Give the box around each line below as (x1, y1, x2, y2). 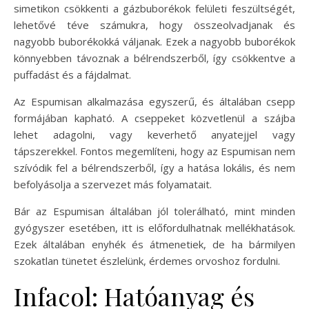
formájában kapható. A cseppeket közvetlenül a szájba (14, 110, 295, 125)
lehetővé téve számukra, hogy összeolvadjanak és (14, 17, 295, 32)
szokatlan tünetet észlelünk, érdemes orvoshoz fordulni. (14, 253, 280, 268)
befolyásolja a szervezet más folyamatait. (14, 177, 212, 191)
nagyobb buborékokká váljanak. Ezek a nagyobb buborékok (14, 34, 295, 48)
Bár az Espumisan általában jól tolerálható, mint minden (14, 203, 295, 218)
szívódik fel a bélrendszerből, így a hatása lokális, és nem (14, 160, 295, 175)
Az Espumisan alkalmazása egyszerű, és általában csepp (14, 94, 295, 108)
